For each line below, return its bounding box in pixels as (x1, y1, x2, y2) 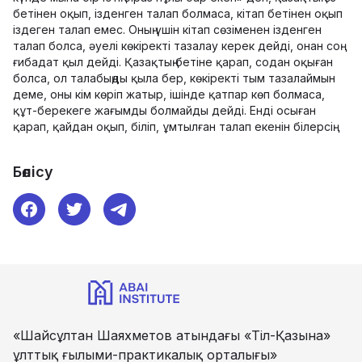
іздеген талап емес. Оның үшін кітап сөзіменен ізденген (13, 23, 322, 36)
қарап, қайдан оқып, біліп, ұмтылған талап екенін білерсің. (13, 120, 335, 133)
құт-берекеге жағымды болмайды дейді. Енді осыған (13, 103, 316, 117)
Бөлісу (13, 163, 53, 180)
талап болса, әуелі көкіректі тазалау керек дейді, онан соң (13, 39, 340, 53)
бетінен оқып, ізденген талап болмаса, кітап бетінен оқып (13, 6, 343, 20)
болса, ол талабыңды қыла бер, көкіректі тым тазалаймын (13, 71, 335, 85)
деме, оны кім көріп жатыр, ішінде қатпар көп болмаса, (13, 87, 325, 101)
